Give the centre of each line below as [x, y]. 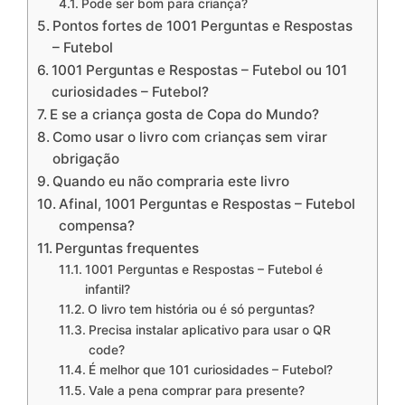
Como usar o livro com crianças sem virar [190, 137]
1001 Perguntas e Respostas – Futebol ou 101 [200, 70]
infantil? [107, 289]
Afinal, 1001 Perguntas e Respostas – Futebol [207, 204]
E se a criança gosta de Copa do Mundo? [185, 114]
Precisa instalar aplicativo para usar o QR [209, 330]
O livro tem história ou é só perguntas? [201, 309]
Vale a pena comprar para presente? [196, 391]
